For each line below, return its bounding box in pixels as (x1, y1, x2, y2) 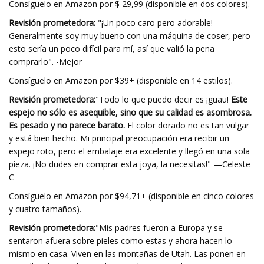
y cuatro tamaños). (9, 203, 81, 214)
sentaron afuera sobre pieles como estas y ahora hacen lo (9, 235, 232, 246)
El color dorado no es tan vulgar (125, 120, 249, 131)
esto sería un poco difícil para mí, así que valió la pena (9, 43, 214, 54)
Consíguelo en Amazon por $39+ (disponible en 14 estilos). (9, 75, 233, 86)
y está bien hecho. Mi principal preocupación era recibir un (9, 133, 229, 144)
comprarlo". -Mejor (9, 56, 82, 67)
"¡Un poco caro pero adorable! (95, 17, 213, 28)
